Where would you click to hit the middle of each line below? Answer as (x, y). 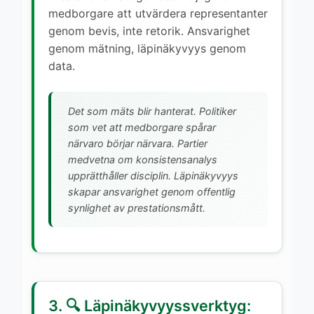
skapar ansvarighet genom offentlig (152, 191)
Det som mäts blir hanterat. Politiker (152, 111)
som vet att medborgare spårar (142, 127)
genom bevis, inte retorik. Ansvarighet (149, 30)
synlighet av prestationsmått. (137, 207)
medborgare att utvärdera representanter (158, 13)
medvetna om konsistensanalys (143, 159)
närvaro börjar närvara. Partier (138, 143)
